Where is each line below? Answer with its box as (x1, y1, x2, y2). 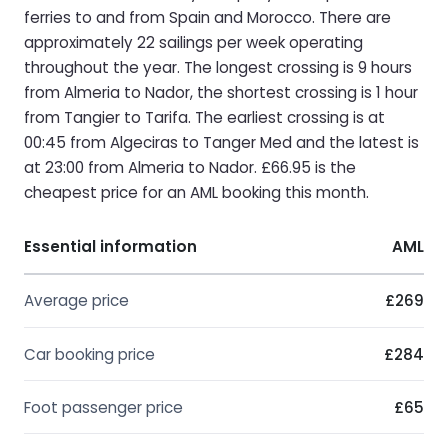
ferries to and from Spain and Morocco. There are (24, 6, 391, 28)
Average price (24, 290, 129, 312)
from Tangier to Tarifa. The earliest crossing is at (24, 106, 385, 128)
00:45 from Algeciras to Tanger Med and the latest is (24, 131, 419, 153)
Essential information (24, 236, 197, 258)
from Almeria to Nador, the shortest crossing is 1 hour (24, 81, 418, 103)
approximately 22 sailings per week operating (24, 31, 363, 53)
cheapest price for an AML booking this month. (24, 181, 369, 203)
